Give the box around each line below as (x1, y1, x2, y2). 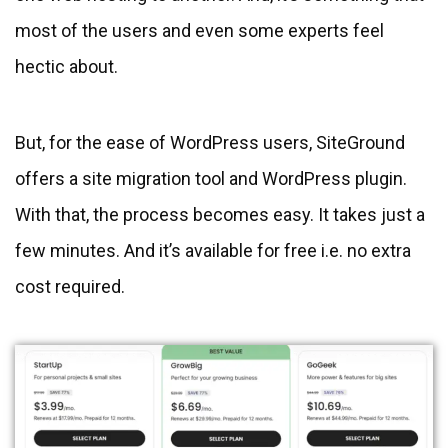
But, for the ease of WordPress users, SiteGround (15, 132, 405, 154)
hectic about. (15, 56, 118, 78)
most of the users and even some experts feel (15, 20, 384, 42)
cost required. (15, 276, 125, 298)
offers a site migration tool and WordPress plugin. (15, 168, 407, 190)
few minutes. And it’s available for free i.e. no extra (15, 240, 411, 262)
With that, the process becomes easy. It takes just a (15, 204, 425, 226)
